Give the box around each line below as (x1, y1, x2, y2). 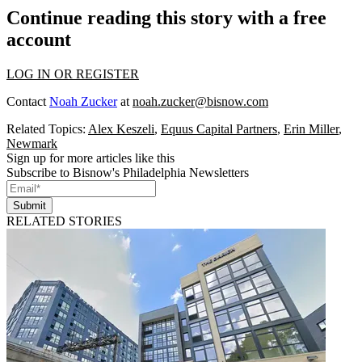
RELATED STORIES (6, 214, 122, 229)
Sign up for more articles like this (6, 151, 175, 166)
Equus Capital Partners (161, 122, 277, 137)
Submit (13, 200, 46, 213)
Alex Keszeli (88, 122, 154, 137)
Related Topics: (6, 122, 88, 137)
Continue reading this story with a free (6, 7, 326, 29)
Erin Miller (284, 122, 339, 137)
